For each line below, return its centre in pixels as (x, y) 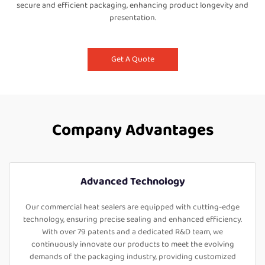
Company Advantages (132, 130)
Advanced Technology (132, 182)
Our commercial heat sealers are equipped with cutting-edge (132, 207)
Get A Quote (132, 59)
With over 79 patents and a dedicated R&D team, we (132, 232)
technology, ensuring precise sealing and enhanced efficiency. (132, 219)
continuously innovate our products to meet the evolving (132, 244)
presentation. (132, 18)
